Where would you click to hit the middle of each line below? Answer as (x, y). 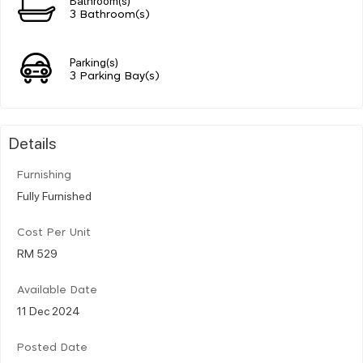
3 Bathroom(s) (110, 15)
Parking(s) (94, 61)
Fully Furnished (54, 195)
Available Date (57, 290)
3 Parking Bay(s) (115, 76)
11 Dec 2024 (49, 310)
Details (33, 142)
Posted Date (52, 348)
